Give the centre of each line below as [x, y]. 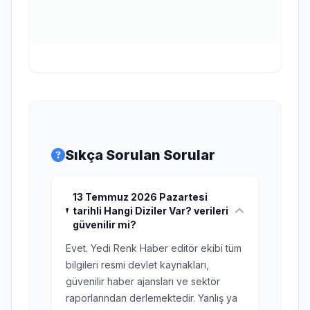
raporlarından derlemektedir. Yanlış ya [152, 298]
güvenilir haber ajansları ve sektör [143, 281]
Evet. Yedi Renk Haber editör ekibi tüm [154, 248]
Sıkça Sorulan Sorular [140, 155]
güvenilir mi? [104, 225]
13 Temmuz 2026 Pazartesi [140, 197]
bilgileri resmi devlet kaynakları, [137, 265]
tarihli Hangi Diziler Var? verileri [150, 211]
